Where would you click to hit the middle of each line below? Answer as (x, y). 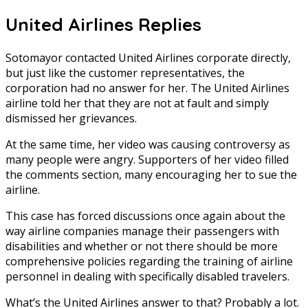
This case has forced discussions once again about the (145, 216)
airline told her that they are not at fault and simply (137, 103)
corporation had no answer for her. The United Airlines (147, 88)
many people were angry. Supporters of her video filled (147, 160)
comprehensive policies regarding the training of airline (149, 262)
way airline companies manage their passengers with (142, 231)
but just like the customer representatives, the (125, 73)
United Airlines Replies (103, 24)
